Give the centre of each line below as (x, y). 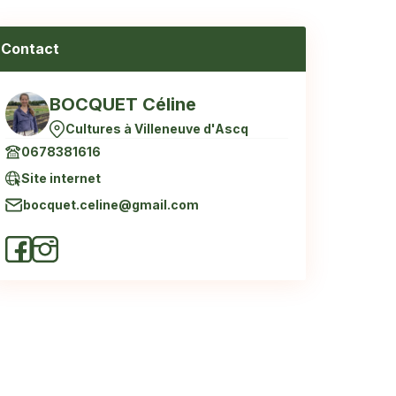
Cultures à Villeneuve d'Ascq (157, 129)
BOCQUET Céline (123, 104)
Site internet (61, 178)
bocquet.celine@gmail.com (111, 205)
